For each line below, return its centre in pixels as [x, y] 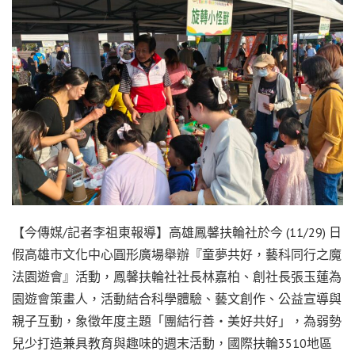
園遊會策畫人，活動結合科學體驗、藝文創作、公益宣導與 [177, 298]
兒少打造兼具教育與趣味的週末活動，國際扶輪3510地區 [172, 343]
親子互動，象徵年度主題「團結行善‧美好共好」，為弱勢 [177, 321]
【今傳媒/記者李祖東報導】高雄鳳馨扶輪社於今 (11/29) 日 [177, 232]
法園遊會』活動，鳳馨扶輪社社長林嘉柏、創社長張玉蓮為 [177, 276]
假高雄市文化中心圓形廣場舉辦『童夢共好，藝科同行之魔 [177, 254]
